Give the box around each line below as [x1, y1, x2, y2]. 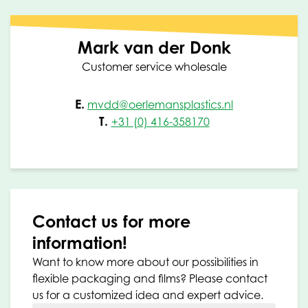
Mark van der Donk [77, 36, 231, 58]
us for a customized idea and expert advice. [32, 287, 263, 302]
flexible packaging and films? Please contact [32, 271, 267, 285]
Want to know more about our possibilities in [32, 254, 258, 269]
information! [32, 232, 127, 253]
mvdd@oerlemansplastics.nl [87, 97, 233, 111]
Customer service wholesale [81, 59, 227, 74]
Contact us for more [32, 210, 190, 232]
